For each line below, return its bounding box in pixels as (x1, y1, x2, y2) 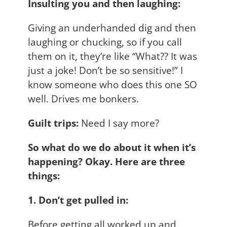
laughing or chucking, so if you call (28, 34, 182, 49)
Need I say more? (79, 116, 162, 130)
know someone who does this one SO (28, 77, 197, 91)
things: (28, 168, 60, 182)
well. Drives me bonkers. (28, 91, 139, 105)
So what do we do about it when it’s (28, 140, 196, 154)
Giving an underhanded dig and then (28, 20, 196, 34)
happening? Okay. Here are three (28, 154, 185, 168)
